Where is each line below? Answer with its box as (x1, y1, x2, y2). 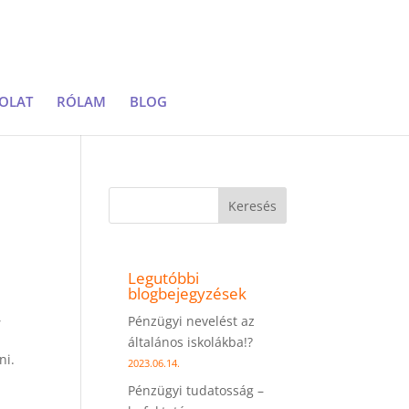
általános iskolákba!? (128, 333, 254, 351)
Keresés (227, 196, 277, 215)
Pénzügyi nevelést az (128, 312, 256, 330)
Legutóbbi (128, 267, 200, 288)
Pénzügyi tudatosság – (128, 382, 265, 399)
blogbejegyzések (128, 283, 247, 304)
